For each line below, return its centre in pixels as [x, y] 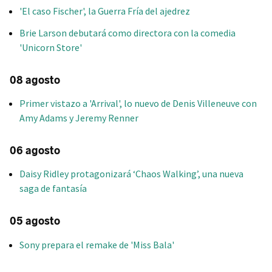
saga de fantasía [53, 189]
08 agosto [35, 80]
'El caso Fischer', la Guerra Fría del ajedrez [105, 11]
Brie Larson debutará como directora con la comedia [127, 32]
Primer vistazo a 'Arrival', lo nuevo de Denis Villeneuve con [138, 104]
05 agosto [35, 221]
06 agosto [35, 151]
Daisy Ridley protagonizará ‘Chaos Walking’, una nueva [131, 174]
